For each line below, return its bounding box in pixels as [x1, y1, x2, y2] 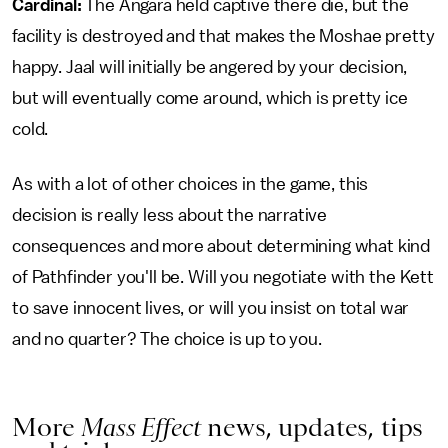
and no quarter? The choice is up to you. [12, 330, 322, 348]
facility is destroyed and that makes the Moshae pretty [12, 27, 435, 45]
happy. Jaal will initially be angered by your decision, [12, 58, 408, 76]
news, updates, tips [200, 412, 424, 442]
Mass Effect [81, 412, 201, 442]
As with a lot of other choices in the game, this [12, 175, 369, 193]
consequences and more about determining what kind [12, 237, 431, 255]
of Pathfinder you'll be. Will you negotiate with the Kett [12, 268, 434, 286]
